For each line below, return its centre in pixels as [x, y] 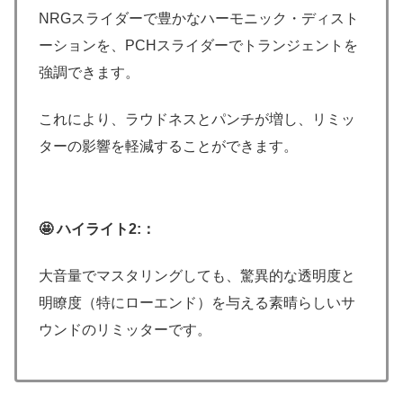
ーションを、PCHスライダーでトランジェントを [198, 45]
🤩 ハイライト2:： [97, 228]
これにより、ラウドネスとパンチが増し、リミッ [197, 120]
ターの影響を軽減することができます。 [168, 147]
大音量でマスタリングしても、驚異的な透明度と [197, 276]
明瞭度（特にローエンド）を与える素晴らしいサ [197, 303]
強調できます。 [89, 72]
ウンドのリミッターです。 [125, 330]
